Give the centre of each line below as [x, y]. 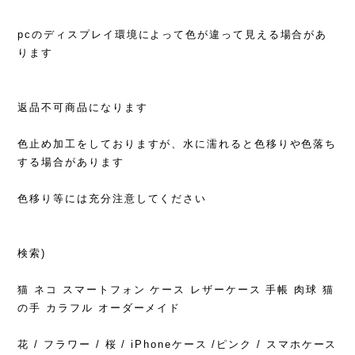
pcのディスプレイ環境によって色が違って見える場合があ [173, 35]
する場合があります [71, 162]
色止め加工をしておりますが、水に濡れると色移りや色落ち [177, 144]
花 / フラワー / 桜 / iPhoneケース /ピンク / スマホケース [177, 345]
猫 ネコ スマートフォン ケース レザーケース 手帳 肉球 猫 [176, 290]
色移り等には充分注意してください [113, 199]
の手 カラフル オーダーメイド [99, 308]
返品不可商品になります [83, 108]
